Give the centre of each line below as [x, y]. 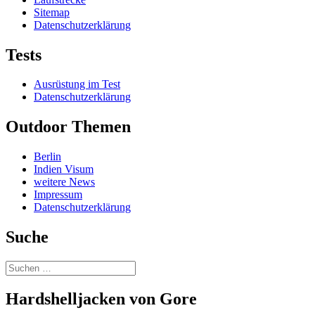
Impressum [58, 195]
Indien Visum [64, 169]
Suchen [21, 266]
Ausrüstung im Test [77, 84]
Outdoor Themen [68, 127]
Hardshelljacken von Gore [101, 298]
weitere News [64, 182]
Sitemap [52, 12]
